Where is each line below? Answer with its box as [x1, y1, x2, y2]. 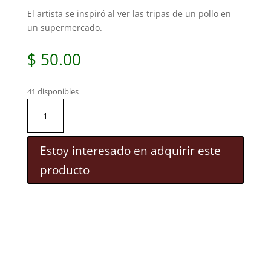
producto [39, 161, 90, 178]
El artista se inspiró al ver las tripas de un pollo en [27, 7, 231, 19]
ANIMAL [26, 113, 59, 125]
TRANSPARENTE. [26, 126, 93, 139]
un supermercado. [27, 21, 102, 33]
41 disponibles [27, 85, 79, 97]
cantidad [26, 140, 62, 152]
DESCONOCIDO [26, 99, 88, 111]
